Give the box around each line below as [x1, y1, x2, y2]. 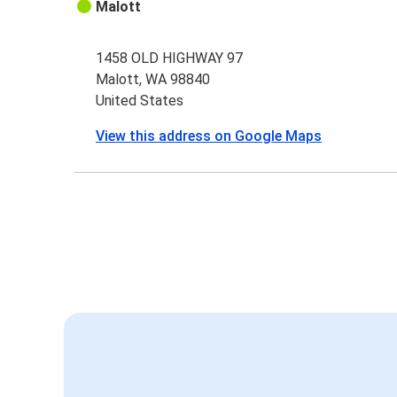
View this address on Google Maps [96, 128, 323, 145]
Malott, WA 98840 [96, 71, 211, 89]
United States [96, 92, 184, 110]
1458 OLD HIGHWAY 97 [96, 50, 244, 67]
